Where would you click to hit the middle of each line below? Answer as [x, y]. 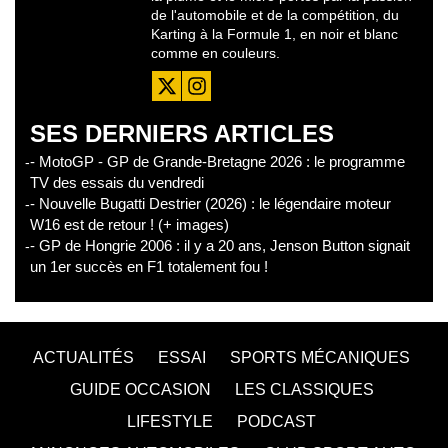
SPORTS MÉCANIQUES [320, 357]
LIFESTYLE [170, 421]
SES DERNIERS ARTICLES [182, 133]
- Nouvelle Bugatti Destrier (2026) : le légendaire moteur [210, 203]
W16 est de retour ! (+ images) [129, 224]
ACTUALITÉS [83, 357]
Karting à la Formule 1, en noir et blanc [274, 33]
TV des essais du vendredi [117, 182]
